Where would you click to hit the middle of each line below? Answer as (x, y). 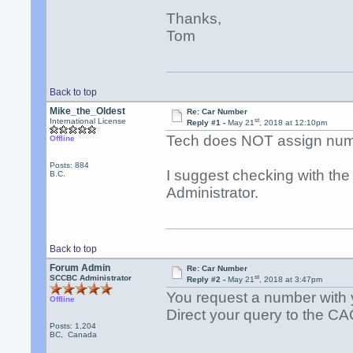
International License (88, 121)
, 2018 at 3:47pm (290, 280)
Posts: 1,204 (73, 326)
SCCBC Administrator (91, 278)
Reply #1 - (207, 123)
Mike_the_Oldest (88, 111)
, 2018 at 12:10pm (293, 123)
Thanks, (194, 19)
